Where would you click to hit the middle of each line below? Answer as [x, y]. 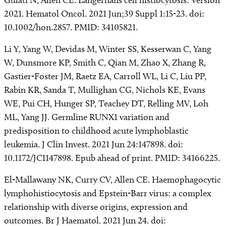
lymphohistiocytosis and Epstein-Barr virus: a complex [108, 193]
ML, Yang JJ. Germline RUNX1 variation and [87, 117]
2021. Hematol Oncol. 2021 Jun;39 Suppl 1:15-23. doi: [104, 14]
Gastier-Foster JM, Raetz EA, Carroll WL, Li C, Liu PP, [105, 76]
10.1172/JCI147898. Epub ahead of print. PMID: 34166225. [112, 158]
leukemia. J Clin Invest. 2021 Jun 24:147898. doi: [94, 144]
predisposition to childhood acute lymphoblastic [96, 131]
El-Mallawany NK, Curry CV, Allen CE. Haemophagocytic [112, 180]
